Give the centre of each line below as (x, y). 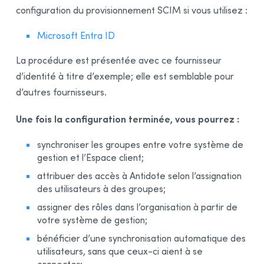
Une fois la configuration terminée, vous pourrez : (128, 118)
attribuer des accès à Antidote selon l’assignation (139, 176)
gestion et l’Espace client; (90, 157)
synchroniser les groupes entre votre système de (140, 144)
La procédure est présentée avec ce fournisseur (119, 60)
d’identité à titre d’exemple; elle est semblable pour (125, 76)
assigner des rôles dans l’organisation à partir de (137, 207)
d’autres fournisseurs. (61, 92)
